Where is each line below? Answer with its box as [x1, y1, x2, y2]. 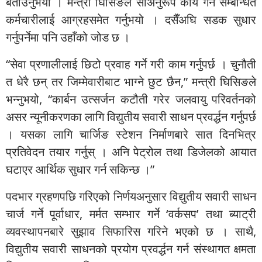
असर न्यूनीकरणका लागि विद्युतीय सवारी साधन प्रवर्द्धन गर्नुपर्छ [6, 109, 256, 125]
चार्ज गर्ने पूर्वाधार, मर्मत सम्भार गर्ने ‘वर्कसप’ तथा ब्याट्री [6, 206, 256, 222]
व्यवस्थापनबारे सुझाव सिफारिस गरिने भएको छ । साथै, [6, 223, 256, 240]
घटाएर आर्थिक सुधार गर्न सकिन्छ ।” [6, 161, 154, 178]
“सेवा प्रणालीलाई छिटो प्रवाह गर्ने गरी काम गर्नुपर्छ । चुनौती [6, 56, 256, 73]
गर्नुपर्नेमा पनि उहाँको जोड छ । [6, 29, 130, 46]
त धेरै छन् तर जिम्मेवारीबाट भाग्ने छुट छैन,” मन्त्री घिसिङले [6, 74, 256, 90]
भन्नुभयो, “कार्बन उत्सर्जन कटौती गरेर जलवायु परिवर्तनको [6, 91, 256, 108]
